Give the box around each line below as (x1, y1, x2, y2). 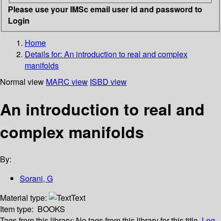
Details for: (25, 48, 64, 60)
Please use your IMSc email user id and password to (8, 3, 202, 15)
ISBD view (90, 75, 127, 87)
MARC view (46, 75, 88, 87)
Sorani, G (20, 173, 53, 184)
